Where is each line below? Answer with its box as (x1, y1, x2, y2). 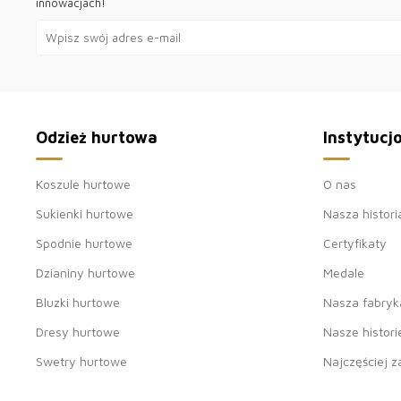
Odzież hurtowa (36, 127, 158, 147)
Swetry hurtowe (36, 353, 127, 369)
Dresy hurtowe (36, 323, 120, 339)
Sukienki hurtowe (36, 205, 133, 221)
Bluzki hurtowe (36, 294, 120, 310)
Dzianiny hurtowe (36, 264, 135, 280)
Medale (323, 264, 364, 280)
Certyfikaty (323, 235, 387, 251)
